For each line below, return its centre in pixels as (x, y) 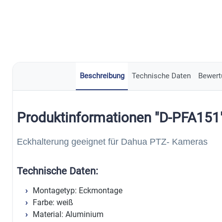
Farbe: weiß (53, 202)
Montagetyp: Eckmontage (78, 190)
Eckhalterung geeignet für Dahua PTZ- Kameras (112, 141)
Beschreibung (102, 76)
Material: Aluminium (68, 214)
